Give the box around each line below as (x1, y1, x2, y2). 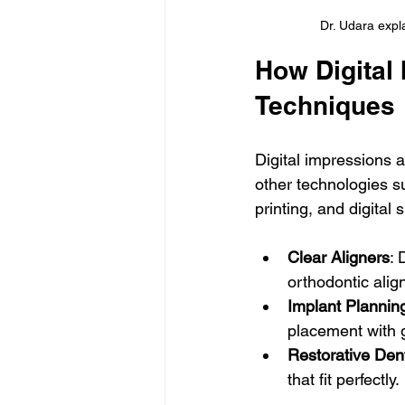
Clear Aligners (287, 248, 390, 268)
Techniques (255, 90, 395, 121)
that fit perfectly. (287, 370, 400, 390)
